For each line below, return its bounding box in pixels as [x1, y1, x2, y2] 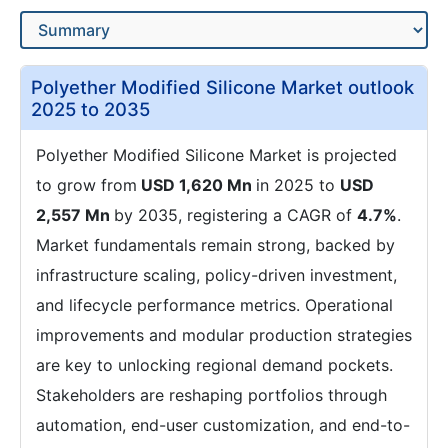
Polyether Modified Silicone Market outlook [31, 76, 414, 98]
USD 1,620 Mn [137, 175, 256, 195]
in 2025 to [256, 175, 340, 195]
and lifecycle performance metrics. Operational [36, 295, 393, 315]
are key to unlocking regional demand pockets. [36, 355, 393, 375]
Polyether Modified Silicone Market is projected [36, 145, 397, 165]
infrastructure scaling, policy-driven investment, [36, 265, 397, 285]
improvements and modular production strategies [36, 325, 412, 345]
